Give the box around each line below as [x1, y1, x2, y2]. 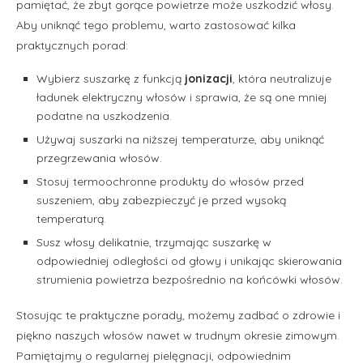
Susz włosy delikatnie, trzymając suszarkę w [36, 234, 271, 250]
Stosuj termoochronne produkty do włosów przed [36, 173, 304, 189]
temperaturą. [36, 211, 106, 226]
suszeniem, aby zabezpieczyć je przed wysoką [36, 192, 286, 207]
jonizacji [185, 70, 233, 86]
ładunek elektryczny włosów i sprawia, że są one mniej [36, 89, 327, 105]
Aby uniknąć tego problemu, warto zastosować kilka [16, 17, 296, 32]
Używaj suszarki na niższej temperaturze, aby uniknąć [36, 131, 324, 147]
